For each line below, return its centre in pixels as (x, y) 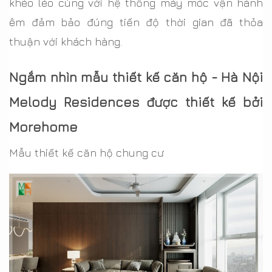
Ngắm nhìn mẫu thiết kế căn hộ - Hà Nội (136, 77)
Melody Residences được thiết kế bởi (136, 102)
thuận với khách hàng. (66, 41)
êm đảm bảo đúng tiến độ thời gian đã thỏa (136, 22)
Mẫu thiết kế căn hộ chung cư (87, 152)
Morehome (43, 127)
